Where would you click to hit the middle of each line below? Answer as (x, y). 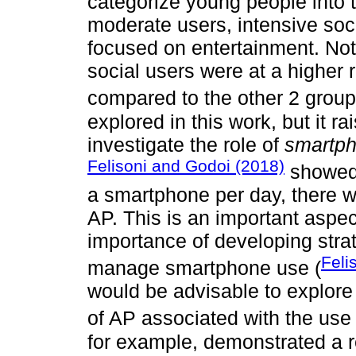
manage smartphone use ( (204, 268)
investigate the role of (186, 144)
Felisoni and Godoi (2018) (186, 165)
